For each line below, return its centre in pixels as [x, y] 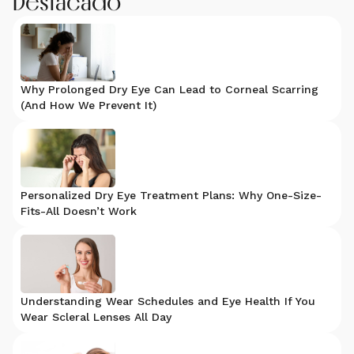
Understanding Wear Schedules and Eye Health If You [168, 301]
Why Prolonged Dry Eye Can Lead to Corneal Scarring [169, 90]
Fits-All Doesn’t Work [79, 211]
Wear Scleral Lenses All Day [96, 317]
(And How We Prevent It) [88, 105]
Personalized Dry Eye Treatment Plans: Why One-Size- [171, 196]
